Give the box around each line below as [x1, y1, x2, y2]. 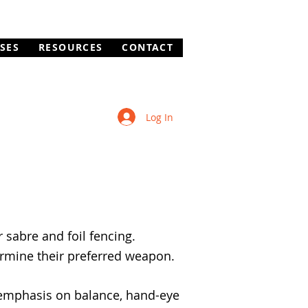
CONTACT [122, 41, 174, 54]
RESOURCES [38, 41, 103, 54]
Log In [145, 110, 173, 124]
